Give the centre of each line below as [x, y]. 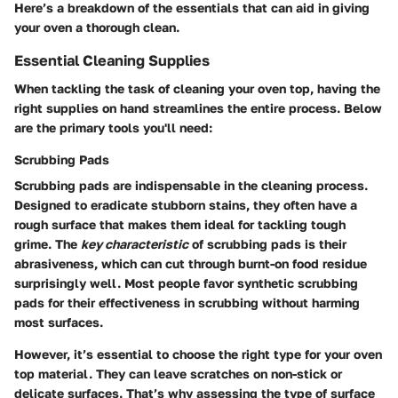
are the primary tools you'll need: [113, 128]
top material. [55, 374]
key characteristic [135, 244]
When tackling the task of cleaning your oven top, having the [197, 89]
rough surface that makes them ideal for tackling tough [180, 225]
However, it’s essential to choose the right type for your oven [198, 354]
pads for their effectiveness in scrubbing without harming [187, 303]
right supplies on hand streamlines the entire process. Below [198, 108]
